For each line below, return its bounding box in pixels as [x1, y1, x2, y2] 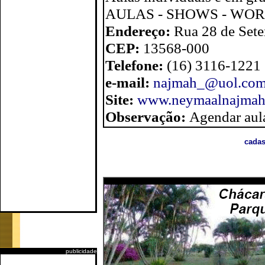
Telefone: [105, 57, 167, 73]
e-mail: [105, 74, 153, 91]
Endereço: [105, 22, 174, 39]
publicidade [66, 248, 97, 254]
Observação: [105, 108, 189, 125]
